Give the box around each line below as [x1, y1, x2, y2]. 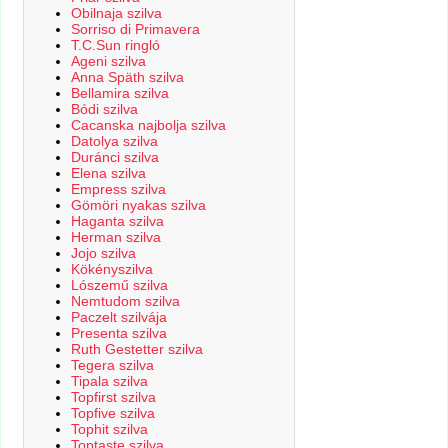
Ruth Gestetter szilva [70, 340, 203, 357]
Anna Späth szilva [70, 68, 184, 85]
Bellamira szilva [70, 84, 169, 101]
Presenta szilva [70, 324, 167, 341]
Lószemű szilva [70, 276, 168, 293]
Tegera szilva [70, 356, 154, 373]
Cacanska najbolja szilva [70, 116, 226, 133]
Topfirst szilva [70, 388, 156, 405]
